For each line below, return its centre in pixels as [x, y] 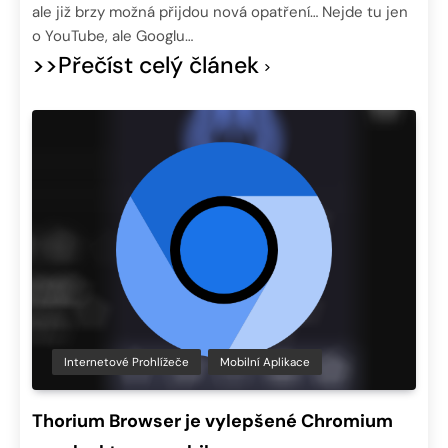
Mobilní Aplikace [265, 362]
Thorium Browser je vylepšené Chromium [212, 421]
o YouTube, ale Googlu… [112, 35]
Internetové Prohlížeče [126, 362]
